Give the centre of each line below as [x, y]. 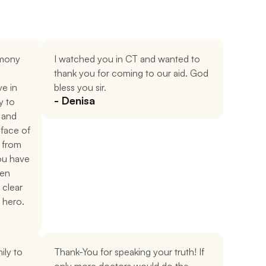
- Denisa [75, 100]
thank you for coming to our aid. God [131, 73]
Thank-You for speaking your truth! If [129, 252]
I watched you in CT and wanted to [127, 59]
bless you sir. [80, 87]
